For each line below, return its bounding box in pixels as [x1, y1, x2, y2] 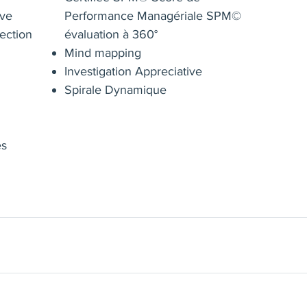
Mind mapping [64, 45, 142, 61]
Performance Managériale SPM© [64, 8, 242, 24]
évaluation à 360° [64, 27, 158, 42]
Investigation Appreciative [64, 64, 203, 79]
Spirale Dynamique [64, 82, 167, 98]
